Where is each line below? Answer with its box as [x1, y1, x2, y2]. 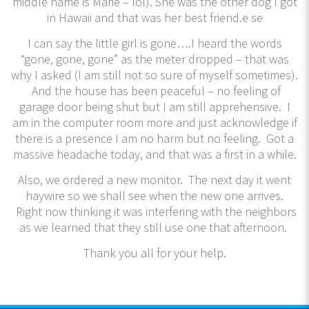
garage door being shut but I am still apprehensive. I [19, 98, 290, 114]
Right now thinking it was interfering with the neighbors [12, 203, 297, 219]
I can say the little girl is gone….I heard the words [27, 34, 282, 51]
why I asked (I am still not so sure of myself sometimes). [11, 66, 298, 83]
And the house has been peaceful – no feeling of [28, 82, 281, 99]
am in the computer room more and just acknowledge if [12, 114, 297, 130]
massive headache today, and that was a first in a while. [12, 146, 297, 162]
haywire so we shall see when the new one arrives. [26, 187, 283, 203]
